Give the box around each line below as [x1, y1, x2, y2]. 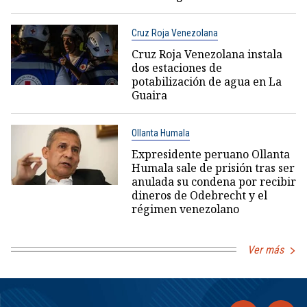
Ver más [247, 243, 284, 256]
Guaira [131, 87, 167, 103]
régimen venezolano [131, 201, 239, 217]
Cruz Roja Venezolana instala [131, 46, 282, 62]
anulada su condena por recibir [131, 173, 296, 189]
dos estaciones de [131, 60, 222, 75]
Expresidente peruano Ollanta [131, 146, 290, 162]
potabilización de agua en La [131, 73, 282, 89]
